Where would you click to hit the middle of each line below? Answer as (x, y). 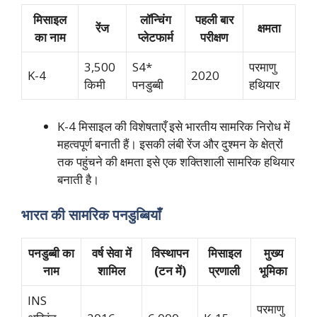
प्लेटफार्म (156, 37)
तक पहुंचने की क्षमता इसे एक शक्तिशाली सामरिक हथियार (176, 162)
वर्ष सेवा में (111, 253)
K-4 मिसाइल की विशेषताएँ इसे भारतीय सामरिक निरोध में (174, 127)
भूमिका (273, 270)
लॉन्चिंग (156, 19)
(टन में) (170, 270)
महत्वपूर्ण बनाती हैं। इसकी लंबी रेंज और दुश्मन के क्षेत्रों (170, 144)
